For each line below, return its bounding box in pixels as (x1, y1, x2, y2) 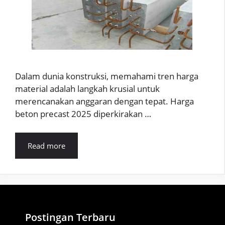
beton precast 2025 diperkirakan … (15, 107, 151, 120)
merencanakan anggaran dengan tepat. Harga (15, 95, 194, 107)
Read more (28, 141, 65, 151)
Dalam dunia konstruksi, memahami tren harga (15, 70, 198, 82)
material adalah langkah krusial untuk (15, 82, 160, 94)
